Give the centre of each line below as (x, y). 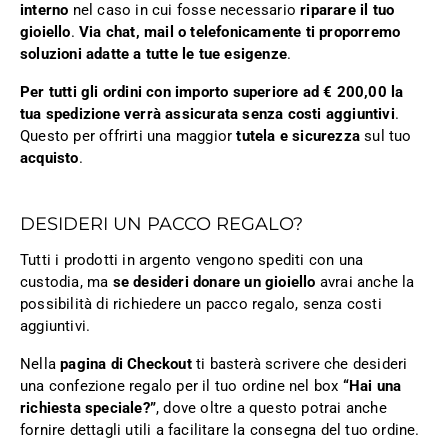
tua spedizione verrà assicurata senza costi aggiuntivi (207, 114)
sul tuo (386, 136)
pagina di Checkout (126, 364)
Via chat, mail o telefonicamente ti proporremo (240, 32)
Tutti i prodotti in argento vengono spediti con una (192, 260)
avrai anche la (365, 282)
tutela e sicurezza (298, 136)
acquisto (49, 158)
